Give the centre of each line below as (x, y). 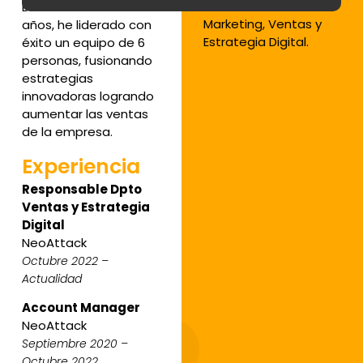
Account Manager (81, 308)
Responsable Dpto (81, 189)
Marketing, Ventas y (262, 23)
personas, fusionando (87, 60)
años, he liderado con (86, 24)
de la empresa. (67, 131)
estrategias (57, 78)
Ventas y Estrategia (85, 207)
